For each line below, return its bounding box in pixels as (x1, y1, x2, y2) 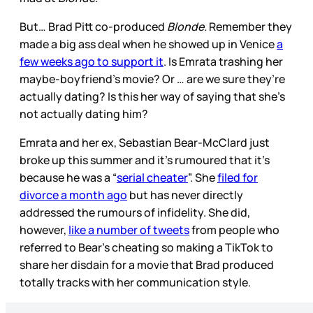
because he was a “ (20, 169, 117, 185)
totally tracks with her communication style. (20, 274, 253, 290)
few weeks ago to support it (20, 53, 163, 69)
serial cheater (117, 169, 188, 185)
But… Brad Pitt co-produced (20, 18, 167, 34)
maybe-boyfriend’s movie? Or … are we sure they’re (20, 71, 285, 87)
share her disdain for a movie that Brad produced (20, 256, 274, 272)
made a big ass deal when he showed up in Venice (20, 36, 277, 52)
